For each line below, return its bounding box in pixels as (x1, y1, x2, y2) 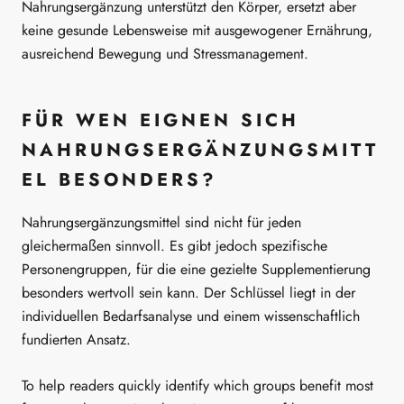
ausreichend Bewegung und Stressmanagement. (22, 42, 308, 64)
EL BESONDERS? (22, 166, 217, 193)
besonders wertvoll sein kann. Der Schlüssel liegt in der (22, 281, 355, 303)
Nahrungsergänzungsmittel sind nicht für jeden (22, 211, 301, 233)
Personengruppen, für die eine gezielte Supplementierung (22, 258, 371, 280)
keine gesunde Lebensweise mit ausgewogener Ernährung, (22, 19, 372, 41)
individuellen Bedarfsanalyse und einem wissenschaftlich (22, 305, 360, 326)
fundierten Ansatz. (22, 328, 131, 350)
